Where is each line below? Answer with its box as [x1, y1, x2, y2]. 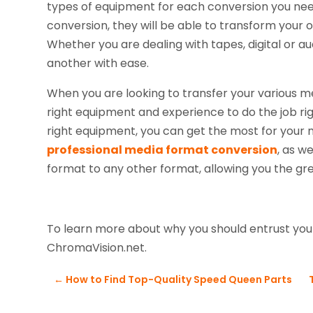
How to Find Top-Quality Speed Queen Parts [66, 272, 293, 287]
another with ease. [47, 55, 150, 72]
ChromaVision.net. [47, 240, 147, 256]
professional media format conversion [47, 142, 278, 159]
